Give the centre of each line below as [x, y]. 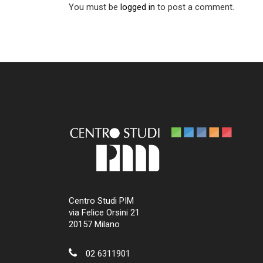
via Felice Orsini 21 [104, 212]
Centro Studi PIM [101, 200]
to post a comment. [195, 7]
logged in [138, 7]
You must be [95, 7]
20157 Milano [94, 224]
